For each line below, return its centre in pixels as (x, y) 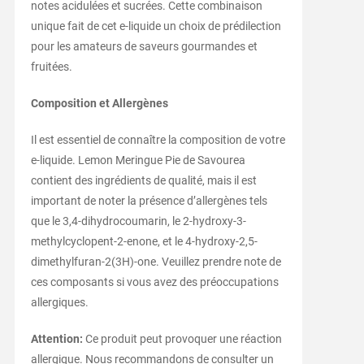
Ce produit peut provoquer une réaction (182, 338)
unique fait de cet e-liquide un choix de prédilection (156, 26)
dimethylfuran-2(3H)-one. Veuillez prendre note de (156, 261)
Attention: (56, 338)
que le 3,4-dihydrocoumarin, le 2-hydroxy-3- (138, 221)
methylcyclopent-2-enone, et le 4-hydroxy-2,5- (144, 241)
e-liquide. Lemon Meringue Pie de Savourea (138, 160)
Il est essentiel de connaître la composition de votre (158, 139)
